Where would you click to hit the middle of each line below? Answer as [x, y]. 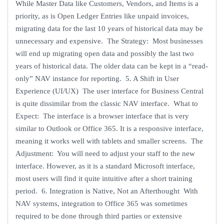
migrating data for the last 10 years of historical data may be [109, 28]
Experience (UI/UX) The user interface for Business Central [109, 91]
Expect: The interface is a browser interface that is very [102, 116]
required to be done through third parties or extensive [99, 216]
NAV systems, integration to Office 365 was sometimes [101, 203]
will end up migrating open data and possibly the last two [105, 53]
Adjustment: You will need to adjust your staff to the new [105, 153]
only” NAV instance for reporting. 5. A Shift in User [97, 78]
